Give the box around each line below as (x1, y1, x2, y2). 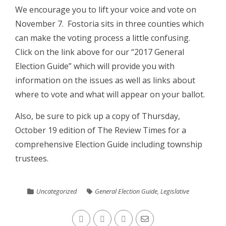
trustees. (15, 153, 48, 164)
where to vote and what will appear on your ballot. (15, 89, 205, 100)
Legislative (160, 187, 189, 196)
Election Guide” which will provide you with (15, 61, 175, 72)
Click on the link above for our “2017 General (15, 46, 184, 58)
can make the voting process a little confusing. (15, 32, 192, 43)
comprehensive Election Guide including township (15, 139, 202, 150)
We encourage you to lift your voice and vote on (15, 4, 196, 15)
